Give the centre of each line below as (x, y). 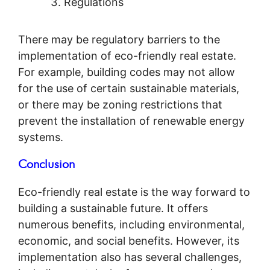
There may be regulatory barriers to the (119, 39)
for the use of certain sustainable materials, (129, 88)
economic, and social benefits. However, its (129, 240)
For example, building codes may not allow (127, 72)
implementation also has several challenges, (130, 257)
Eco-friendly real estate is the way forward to (134, 192)
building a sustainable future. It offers (113, 208)
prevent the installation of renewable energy (131, 121)
